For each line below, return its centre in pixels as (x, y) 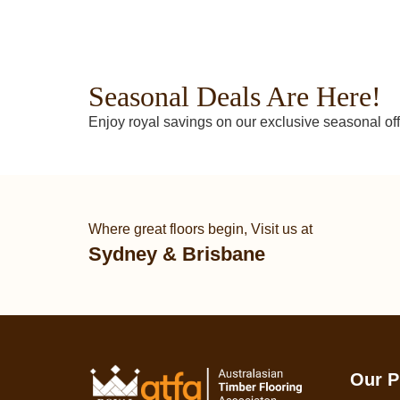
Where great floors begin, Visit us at (200, 229)
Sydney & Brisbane (177, 254)
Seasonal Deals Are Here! (235, 96)
